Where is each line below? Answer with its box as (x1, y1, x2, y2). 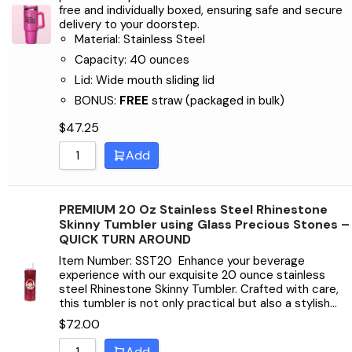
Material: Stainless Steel (75, 31, 205, 48)
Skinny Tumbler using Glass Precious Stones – (59, 216, 350, 233)
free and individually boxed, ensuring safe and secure (59, 2, 343, 19)
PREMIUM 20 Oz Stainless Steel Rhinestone (59, 201, 328, 218)
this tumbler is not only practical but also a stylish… (59, 295, 337, 311)
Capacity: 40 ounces (75, 52, 189, 68)
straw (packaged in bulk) (148, 93, 284, 109)
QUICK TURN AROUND (59, 231, 191, 248)
